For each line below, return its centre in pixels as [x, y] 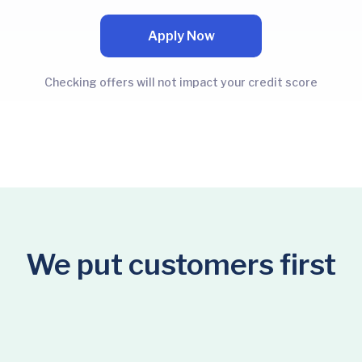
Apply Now [181, 36]
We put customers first [181, 265]
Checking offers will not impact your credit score [181, 82]
